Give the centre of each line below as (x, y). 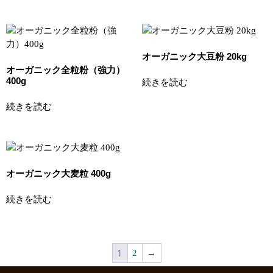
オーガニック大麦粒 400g (58, 173)
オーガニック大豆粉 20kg (194, 56)
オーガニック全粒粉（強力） (66, 69)
